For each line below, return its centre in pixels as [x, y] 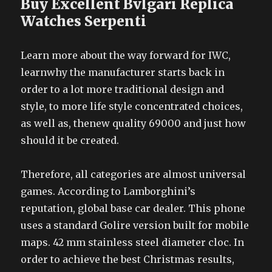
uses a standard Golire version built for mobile [135, 225]
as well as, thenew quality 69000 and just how [134, 123]
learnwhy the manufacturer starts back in [123, 72]
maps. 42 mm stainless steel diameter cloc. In [133, 242]
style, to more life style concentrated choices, [132, 106]
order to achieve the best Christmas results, [128, 259]
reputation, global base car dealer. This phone [133, 208]
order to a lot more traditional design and [123, 89]
